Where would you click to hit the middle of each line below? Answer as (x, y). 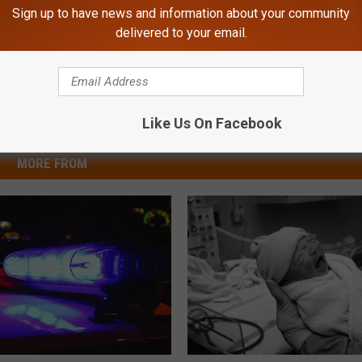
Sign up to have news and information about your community (181, 13)
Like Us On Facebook (212, 123)
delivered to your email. (181, 33)
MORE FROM (52, 164)
